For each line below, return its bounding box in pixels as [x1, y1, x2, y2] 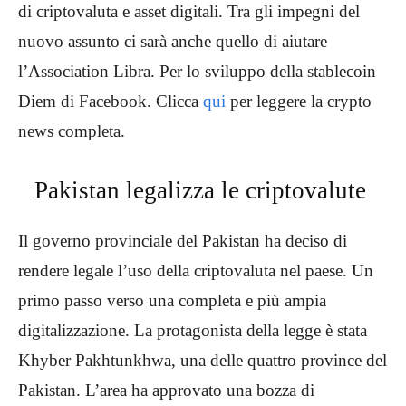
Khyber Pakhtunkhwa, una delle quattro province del [18, 350, 387, 370]
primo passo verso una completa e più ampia [18, 290, 326, 310]
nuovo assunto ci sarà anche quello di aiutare [18, 31, 327, 51]
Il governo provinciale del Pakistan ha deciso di [18, 230, 347, 250]
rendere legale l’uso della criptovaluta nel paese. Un [18, 260, 373, 280]
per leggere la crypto [226, 91, 372, 111]
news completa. [18, 121, 125, 140]
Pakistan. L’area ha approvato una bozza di [18, 380, 314, 400]
